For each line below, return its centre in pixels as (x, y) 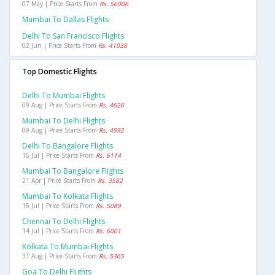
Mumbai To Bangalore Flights (73, 171)
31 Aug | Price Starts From (60, 256)
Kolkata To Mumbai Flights (68, 247)
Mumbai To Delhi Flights (64, 121)
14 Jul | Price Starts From (59, 231)
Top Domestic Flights (60, 72)
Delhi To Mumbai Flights (64, 96)
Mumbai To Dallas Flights (65, 20)
